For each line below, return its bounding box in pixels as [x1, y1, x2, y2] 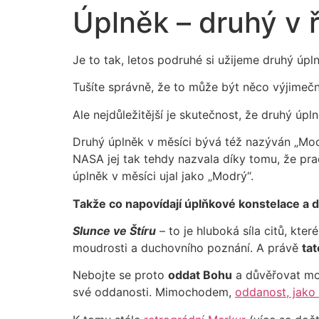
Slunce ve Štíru [73, 223, 156, 238]
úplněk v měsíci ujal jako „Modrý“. [73, 169, 253, 184]
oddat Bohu [168, 268, 232, 283]
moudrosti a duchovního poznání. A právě [73, 240, 302, 255]
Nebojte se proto [73, 268, 168, 283]
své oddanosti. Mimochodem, [73, 285, 235, 300]
